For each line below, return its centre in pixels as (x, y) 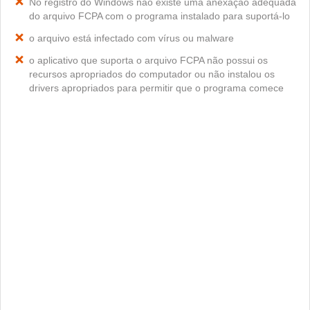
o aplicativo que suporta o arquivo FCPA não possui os (148, 60)
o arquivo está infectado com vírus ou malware (131, 38)
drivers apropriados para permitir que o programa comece (156, 88)
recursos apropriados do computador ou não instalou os (152, 74)
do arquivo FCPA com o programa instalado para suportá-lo (159, 16)
